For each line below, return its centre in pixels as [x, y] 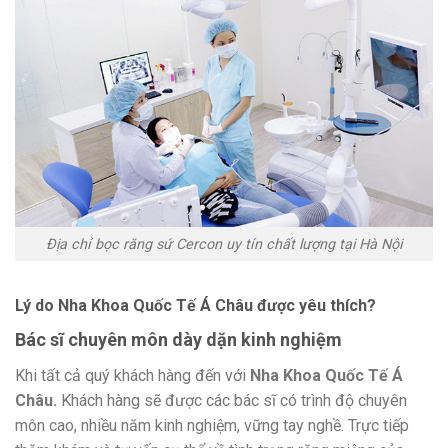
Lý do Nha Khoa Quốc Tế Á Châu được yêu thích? [195, 306]
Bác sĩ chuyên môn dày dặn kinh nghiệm [178, 340]
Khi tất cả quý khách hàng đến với [132, 376]
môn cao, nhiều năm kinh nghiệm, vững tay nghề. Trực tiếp [212, 426]
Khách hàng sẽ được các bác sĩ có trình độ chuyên [234, 401]
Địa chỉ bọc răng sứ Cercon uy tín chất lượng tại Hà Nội [224, 244]
